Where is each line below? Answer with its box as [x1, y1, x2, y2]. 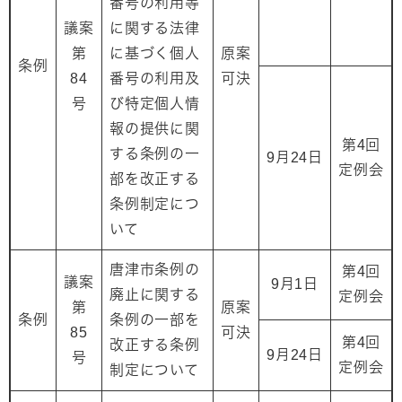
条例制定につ [109, 197, 200, 212]
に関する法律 [109, 21, 200, 36]
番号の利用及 [109, 71, 200, 86]
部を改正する [109, 171, 200, 187]
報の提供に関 [109, 121, 200, 136]
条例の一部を [109, 312, 200, 328]
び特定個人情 [109, 96, 200, 111]
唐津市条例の [109, 262, 200, 277]
